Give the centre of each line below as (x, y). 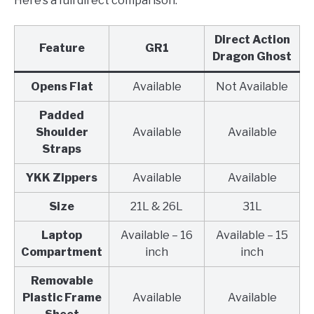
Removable (62, 280)
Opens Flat (62, 86)
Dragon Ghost (252, 56)
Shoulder (62, 132)
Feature (62, 48)
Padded (62, 115)
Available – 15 (252, 235)
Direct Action (252, 39)
